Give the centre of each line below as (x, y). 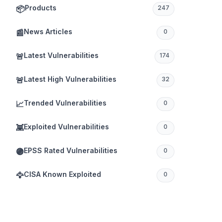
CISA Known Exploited (62, 174)
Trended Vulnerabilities (65, 103)
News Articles (48, 31)
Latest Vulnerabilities (61, 55)
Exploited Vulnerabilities (66, 127)
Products (41, 8)
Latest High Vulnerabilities (70, 79)
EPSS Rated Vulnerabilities (71, 150)
